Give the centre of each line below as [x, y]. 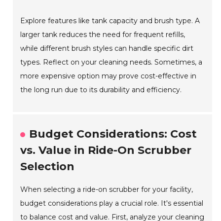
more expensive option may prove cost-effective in [109, 76]
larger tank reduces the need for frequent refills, [103, 35]
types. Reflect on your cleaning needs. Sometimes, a [111, 62]
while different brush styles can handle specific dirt [107, 49]
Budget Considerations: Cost [113, 134]
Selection [48, 167]
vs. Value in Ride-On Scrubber [106, 150]
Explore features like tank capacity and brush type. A [110, 21]
